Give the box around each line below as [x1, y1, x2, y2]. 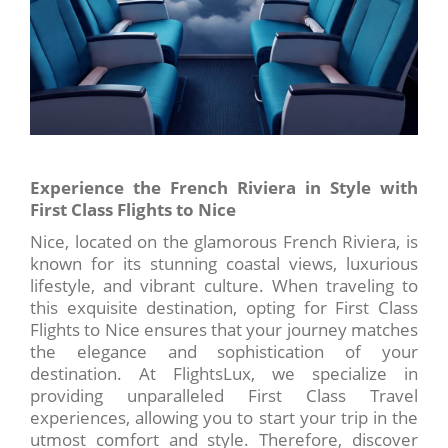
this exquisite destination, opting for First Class [30, 296, 418, 320]
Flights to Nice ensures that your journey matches [30, 318, 418, 342]
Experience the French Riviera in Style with [30, 176, 418, 200]
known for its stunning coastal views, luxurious [30, 252, 418, 276]
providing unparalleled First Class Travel [30, 384, 418, 408]
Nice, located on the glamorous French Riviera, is [30, 230, 418, 254]
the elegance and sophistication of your [30, 340, 418, 364]
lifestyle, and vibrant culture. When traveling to [30, 274, 418, 298]
